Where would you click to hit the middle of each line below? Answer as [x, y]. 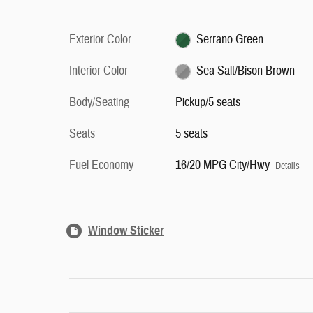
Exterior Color [100, 39]
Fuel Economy [101, 165]
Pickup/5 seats [208, 102]
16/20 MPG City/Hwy [222, 165]
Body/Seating [99, 102]
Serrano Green [230, 39]
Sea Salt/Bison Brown [246, 71]
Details [287, 166]
